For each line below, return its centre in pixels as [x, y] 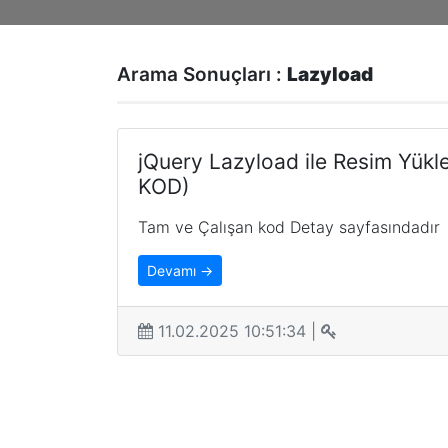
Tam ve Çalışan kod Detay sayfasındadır [289, 227]
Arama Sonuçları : [202, 74]
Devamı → [180, 270]
